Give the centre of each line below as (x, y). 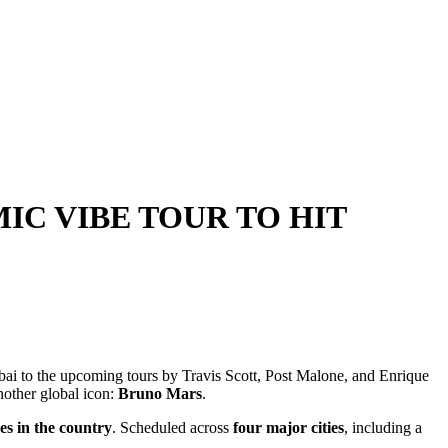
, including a (383, 427)
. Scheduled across (172, 427)
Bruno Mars (160, 393)
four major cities (288, 427)
